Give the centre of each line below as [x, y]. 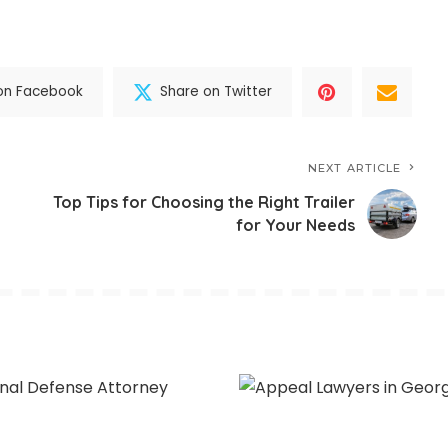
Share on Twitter [216, 92]
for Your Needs [296, 224]
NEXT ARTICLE [355, 167]
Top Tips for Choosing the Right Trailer [204, 201]
